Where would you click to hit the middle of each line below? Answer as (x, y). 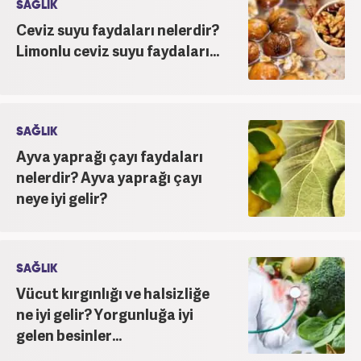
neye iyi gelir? (62, 197)
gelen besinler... (69, 334)
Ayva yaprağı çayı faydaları (110, 156)
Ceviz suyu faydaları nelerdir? (118, 29)
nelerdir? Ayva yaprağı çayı (109, 176)
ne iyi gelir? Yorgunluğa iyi (105, 313)
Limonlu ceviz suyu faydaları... (118, 50)
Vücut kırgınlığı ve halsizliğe (113, 293)
